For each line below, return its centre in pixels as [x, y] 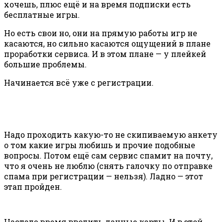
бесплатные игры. [42, 14]
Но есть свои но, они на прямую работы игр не [101, 33]
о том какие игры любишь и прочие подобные [100, 145]
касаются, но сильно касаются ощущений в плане [107, 43]
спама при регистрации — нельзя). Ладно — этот [104, 176]
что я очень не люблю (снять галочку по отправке [108, 166]
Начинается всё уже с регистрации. [79, 82]
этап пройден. [33, 186]
